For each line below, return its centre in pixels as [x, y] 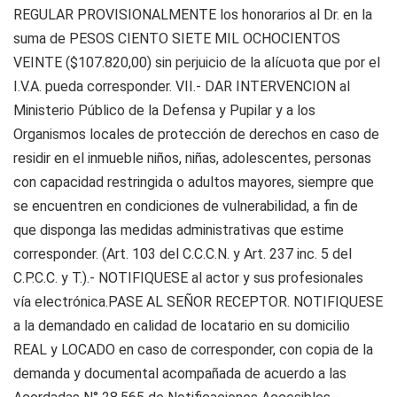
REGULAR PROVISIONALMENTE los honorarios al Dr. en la [193, 15]
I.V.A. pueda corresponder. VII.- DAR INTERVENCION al [182, 86]
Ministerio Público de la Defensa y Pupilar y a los [164, 110]
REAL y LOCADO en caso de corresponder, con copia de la [193, 350]
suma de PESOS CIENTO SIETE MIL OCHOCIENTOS [177, 39]
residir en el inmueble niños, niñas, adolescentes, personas [192, 158]
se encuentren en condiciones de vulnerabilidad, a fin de [186, 206]
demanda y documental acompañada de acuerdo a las [180, 374]
